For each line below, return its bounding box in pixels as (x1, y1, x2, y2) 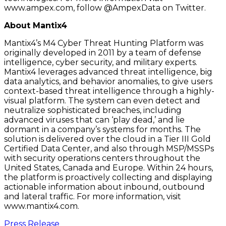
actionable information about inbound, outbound (4, 182, 205, 192)
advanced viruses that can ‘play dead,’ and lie (4, 115, 185, 125)
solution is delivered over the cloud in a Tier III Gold (4, 134, 211, 144)
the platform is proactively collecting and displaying (4, 172, 212, 182)
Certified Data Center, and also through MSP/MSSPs (4, 143, 214, 153)
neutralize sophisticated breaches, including (4, 105, 182, 115)
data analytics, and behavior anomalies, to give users (4, 76, 212, 86)
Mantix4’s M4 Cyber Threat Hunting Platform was (4, 38, 203, 48)
